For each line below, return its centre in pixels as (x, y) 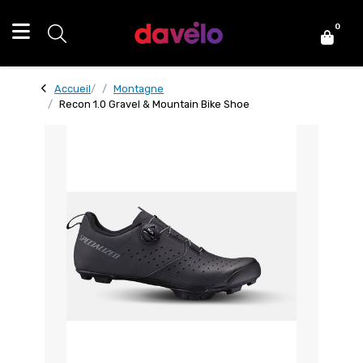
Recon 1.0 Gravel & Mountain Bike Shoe (154, 104)
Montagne (139, 89)
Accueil (73, 89)
